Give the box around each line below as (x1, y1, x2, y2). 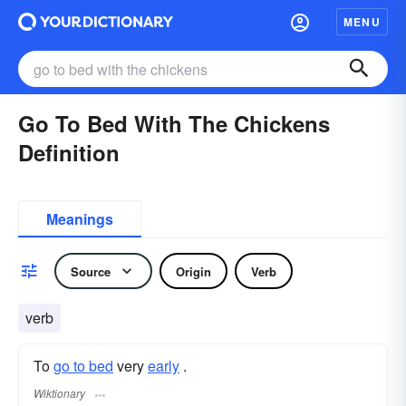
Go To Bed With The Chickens (18, 108, 330, 139)
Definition (18, 137, 120, 168)
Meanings (46, 208, 113, 229)
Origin (176, 262, 211, 280)
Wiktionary (34, 385, 85, 401)
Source (71, 262, 111, 280)
